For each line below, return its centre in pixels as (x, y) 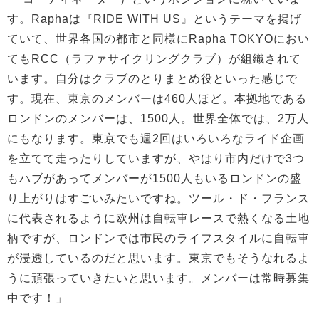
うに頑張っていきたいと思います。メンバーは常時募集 (158, 278)
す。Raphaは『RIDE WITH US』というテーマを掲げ (155, 19)
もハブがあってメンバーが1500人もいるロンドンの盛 (155, 178)
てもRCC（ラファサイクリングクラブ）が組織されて (154, 58)
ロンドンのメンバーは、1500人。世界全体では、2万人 (158, 118)
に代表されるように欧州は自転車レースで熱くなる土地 (158, 218)
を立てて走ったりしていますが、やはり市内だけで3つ (156, 158)
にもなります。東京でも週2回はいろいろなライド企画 (156, 138)
